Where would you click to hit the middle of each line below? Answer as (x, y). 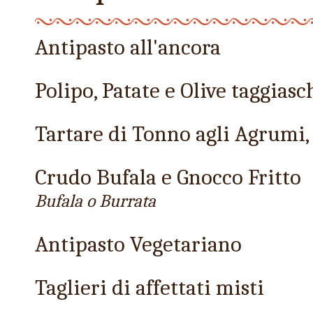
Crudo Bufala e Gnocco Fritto (168, 177)
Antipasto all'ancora (128, 47)
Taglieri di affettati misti (150, 287)
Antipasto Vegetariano (138, 244)
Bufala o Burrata (95, 201)
